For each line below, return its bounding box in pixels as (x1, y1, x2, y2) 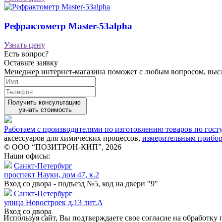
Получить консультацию (8, 99, 83, 107)
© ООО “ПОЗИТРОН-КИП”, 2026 (4, 143, 121, 152)
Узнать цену (4, 41, 45, 50)
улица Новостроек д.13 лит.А (4, 198, 103, 207)
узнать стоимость (19, 106, 72, 114)
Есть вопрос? (4, 50, 49, 58)
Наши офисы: (4, 152, 50, 161)
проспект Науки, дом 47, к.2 (4, 170, 99, 179)
